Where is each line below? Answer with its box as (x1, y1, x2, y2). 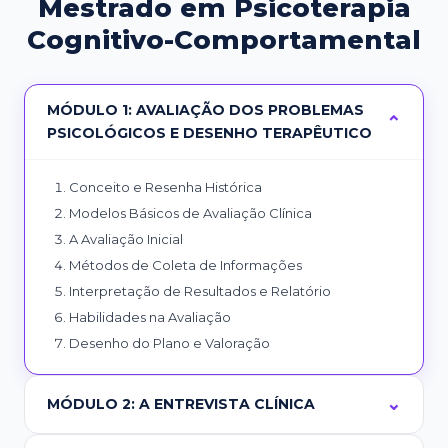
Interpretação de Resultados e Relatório (69, 282, 331, 299)
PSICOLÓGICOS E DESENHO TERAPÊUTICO (47, 123, 372, 142)
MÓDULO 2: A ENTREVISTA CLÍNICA (47, 394, 315, 413)
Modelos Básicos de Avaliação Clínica (69, 204, 312, 221)
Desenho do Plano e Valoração (69, 334, 270, 351)
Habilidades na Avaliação (69, 308, 231, 325)
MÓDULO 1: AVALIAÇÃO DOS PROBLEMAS (47, 100, 364, 119)
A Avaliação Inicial (69, 230, 183, 247)
